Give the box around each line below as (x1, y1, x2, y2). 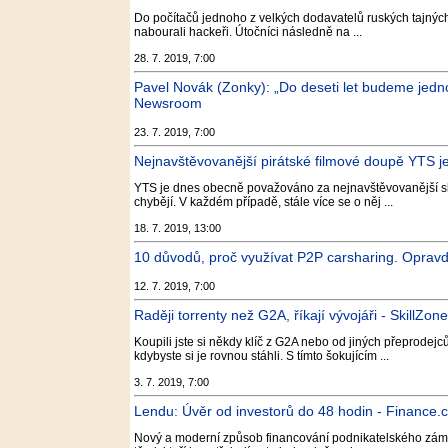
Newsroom (134, 95, 202, 111)
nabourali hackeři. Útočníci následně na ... (134, 25, 362, 39)
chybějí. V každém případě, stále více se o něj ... (134, 195, 393, 209)
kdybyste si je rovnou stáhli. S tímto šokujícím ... (134, 349, 389, 363)
